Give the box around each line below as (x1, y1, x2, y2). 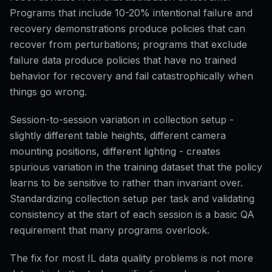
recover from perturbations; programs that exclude (10, 38, 247, 50)
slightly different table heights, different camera (10, 129, 226, 141)
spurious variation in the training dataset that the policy (10, 161, 262, 173)
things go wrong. (10, 86, 87, 98)
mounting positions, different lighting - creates (10, 145, 220, 157)
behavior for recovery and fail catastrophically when (10, 70, 253, 82)
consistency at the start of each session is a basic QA (10, 208, 254, 220)
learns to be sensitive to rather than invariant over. (10, 177, 243, 189)
